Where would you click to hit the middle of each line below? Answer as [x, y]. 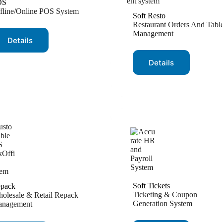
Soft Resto [149, 16]
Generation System [163, 204]
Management [153, 33]
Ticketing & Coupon [165, 195]
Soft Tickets [151, 186]
